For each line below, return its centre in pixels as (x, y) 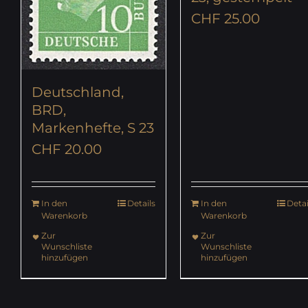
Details (142, 203)
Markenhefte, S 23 (93, 128)
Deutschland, (78, 92)
